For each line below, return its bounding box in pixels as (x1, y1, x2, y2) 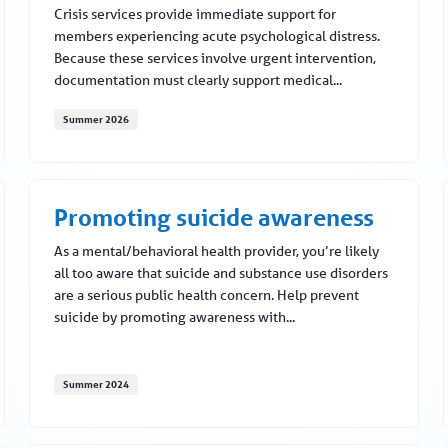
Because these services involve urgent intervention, (54, 49, 377, 68)
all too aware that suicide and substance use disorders (54, 264, 389, 283)
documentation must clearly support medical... (54, 71, 343, 90)
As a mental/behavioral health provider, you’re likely (54, 242, 380, 261)
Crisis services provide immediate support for (54, 5, 337, 24)
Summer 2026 (63, 112, 130, 127)
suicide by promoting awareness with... (54, 308, 296, 327)
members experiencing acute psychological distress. (54, 27, 381, 46)
